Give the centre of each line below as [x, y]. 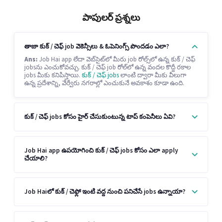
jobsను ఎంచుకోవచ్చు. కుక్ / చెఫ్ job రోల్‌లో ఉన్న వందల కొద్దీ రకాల [108, 68]
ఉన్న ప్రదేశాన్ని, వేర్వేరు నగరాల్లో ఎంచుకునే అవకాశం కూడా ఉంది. [104, 83]
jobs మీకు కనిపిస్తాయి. [53, 76]
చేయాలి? [36, 158]
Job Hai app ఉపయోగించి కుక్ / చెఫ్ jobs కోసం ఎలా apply [101, 150]
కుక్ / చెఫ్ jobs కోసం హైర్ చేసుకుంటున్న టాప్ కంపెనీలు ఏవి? [100, 117]
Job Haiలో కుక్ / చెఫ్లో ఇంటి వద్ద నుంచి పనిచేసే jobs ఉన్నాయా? [105, 192]
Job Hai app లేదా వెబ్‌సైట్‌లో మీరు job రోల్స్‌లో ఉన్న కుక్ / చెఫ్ [116, 60]
